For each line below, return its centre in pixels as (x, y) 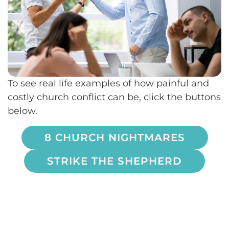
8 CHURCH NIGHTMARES (114, 137)
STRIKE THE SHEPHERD (114, 161)
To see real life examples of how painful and (108, 84)
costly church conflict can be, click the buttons (114, 97)
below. (24, 111)
